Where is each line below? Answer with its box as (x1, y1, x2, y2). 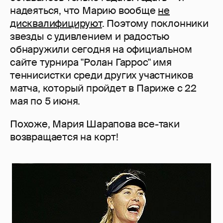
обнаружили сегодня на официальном (10, 43, 192, 56)
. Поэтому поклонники (102, 17, 209, 30)
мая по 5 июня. (10, 95, 81, 108)
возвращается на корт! (10, 130, 118, 144)
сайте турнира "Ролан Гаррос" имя (10, 56, 172, 69)
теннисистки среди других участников (10, 69, 193, 82)
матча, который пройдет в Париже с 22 (10, 82, 197, 95)
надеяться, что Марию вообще (10, 4, 158, 17)
